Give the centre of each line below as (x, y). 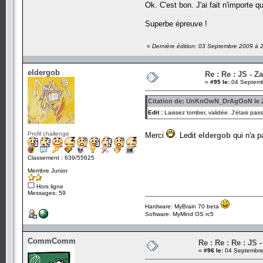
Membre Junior (48, 170)
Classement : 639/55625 (61, 157)
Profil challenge (48, 133)
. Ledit (187, 135)
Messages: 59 (47, 193)
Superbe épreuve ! (176, 23)
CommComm (52, 241)
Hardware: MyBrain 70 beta (183, 206)
